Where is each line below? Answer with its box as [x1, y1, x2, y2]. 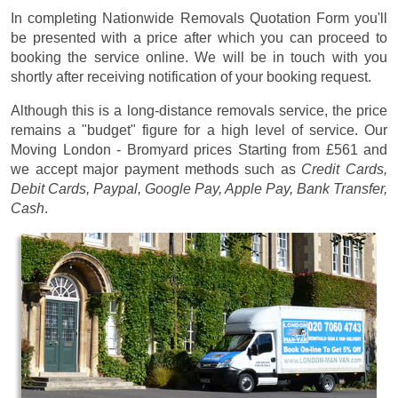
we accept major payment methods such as [11, 162, 302, 178]
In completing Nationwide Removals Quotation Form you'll [11, 11, 387, 27]
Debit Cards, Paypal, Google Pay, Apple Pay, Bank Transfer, [11, 181, 387, 197]
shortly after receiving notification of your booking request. [11, 69, 371, 85]
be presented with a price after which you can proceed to [11, 30, 387, 46]
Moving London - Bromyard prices [11, 142, 238, 158]
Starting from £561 [237, 142, 358, 158]
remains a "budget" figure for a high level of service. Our [11, 123, 387, 139]
